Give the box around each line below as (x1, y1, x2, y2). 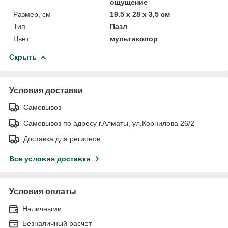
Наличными (22, 204, 62, 213)
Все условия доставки (9, 154, 91, 163)
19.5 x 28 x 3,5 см (110, 10, 170, 18)
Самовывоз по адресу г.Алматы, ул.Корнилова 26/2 (23, 119, 194, 127)
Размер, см (13, 10, 51, 18)
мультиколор (110, 34, 158, 43)
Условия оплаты (9, 187, 76, 196)
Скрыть (9, 52, 37, 61)
